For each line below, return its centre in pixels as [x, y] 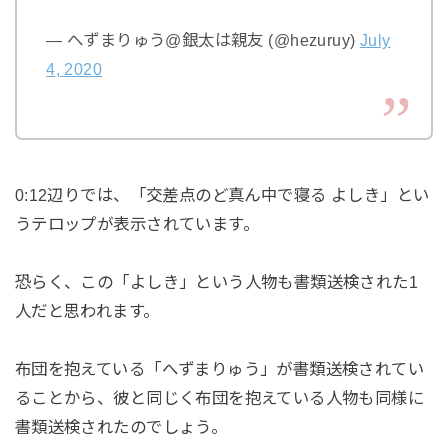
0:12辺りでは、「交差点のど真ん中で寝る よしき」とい [222, 195]
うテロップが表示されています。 [137, 224]
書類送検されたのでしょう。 [121, 427]
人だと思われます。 [87, 311]
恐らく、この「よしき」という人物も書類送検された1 [216, 282]
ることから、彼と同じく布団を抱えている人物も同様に [219, 398]
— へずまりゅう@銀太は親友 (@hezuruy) [203, 39]
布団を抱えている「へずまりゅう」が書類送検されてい [219, 369]
